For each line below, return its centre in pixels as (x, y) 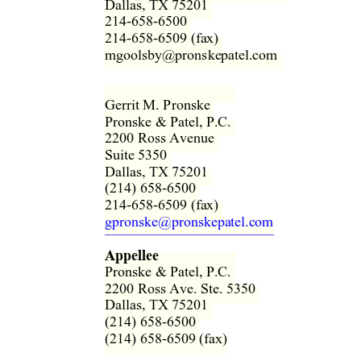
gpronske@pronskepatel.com (189, 221)
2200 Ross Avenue (164, 138)
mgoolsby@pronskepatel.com (195, 54)
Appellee (132, 254)
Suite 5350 (140, 155)
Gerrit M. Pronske (161, 105)
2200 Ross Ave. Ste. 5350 (184, 288)
